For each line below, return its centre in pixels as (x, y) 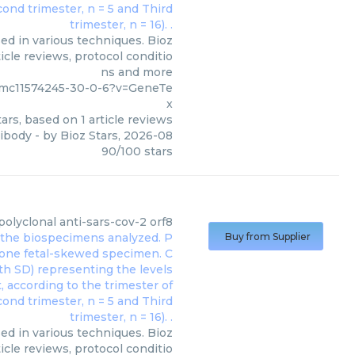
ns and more (137, 73)
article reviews (129, 120)
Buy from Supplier (268, 237)
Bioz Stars (89, 136)
